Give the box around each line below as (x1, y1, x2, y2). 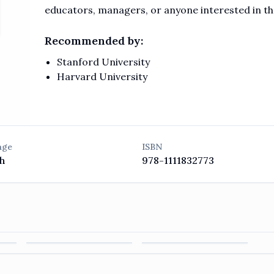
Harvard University (57, 70, 147, 83)
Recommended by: (45, 34, 143, 48)
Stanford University (57, 56, 150, 68)
